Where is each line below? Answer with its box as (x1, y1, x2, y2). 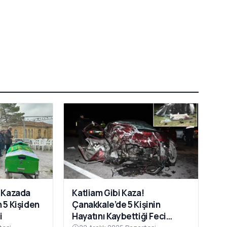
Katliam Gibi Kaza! (72, 186, 144, 199)
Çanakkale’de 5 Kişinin (72, 198, 161, 210)
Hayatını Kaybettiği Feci (72, 210, 166, 222)
